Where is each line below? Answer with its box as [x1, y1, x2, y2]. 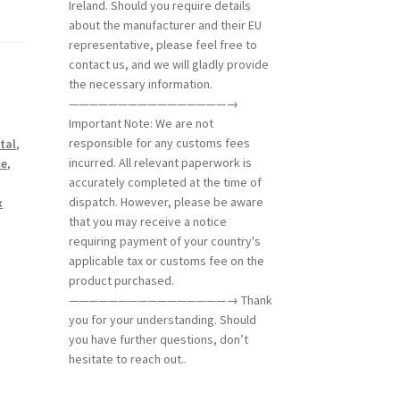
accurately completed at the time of [68, 173, 262, 190]
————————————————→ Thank [68, 291, 272, 308]
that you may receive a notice [68, 212, 227, 229]
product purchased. [68, 271, 174, 288]
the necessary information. [68, 75, 212, 92]
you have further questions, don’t [68, 330, 248, 347]
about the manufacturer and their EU [68, 16, 262, 33]
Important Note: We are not [68, 114, 213, 131]
